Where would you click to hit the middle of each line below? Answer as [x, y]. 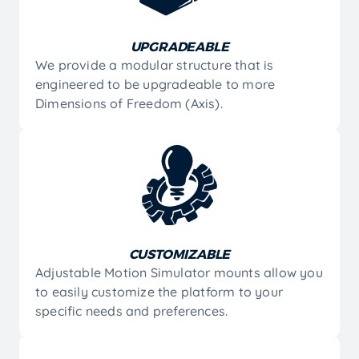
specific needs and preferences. [132, 311]
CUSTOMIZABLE [179, 253]
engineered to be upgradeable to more [155, 84]
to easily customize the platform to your [159, 291]
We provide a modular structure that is [155, 65]
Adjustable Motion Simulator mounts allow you [179, 272]
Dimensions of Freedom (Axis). [129, 103]
